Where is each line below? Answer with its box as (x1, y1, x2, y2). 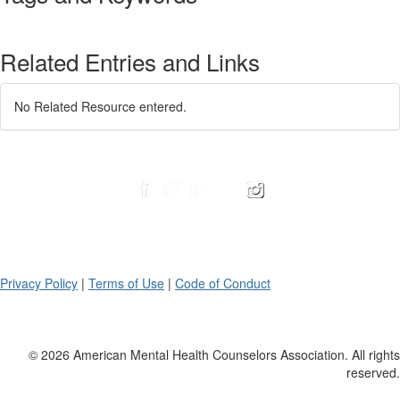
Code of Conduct (175, 274, 271, 292)
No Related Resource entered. (14, 97, 187, 115)
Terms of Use (88, 274, 164, 292)
